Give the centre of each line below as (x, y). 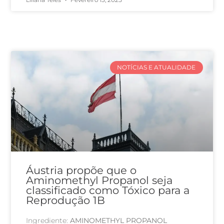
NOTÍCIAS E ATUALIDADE (156, 67)
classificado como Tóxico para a (108, 190)
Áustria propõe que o (81, 170)
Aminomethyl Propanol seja (99, 180)
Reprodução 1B (66, 200)
